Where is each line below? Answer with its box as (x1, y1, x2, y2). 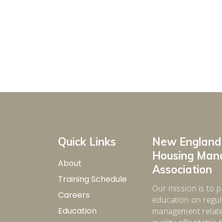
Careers (58, 189, 90, 201)
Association (152, 163, 212, 176)
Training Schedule (58, 173, 127, 185)
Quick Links (58, 135, 116, 149)
